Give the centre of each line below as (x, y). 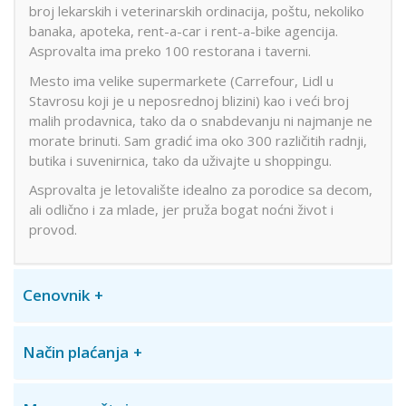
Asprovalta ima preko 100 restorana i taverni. (170, 51)
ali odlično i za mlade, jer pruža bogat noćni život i (181, 210)
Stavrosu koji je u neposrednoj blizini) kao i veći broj (189, 100)
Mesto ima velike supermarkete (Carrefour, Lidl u (181, 80)
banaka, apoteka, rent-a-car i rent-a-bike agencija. (184, 31)
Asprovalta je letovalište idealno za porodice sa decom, (201, 190)
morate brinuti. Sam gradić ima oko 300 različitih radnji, (198, 140)
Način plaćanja (76, 352)
